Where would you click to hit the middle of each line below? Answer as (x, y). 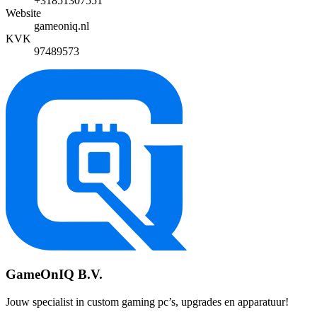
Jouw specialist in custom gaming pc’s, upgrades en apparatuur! (147, 301)
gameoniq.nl (62, 26)
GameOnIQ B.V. (54, 274)
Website (23, 13)
